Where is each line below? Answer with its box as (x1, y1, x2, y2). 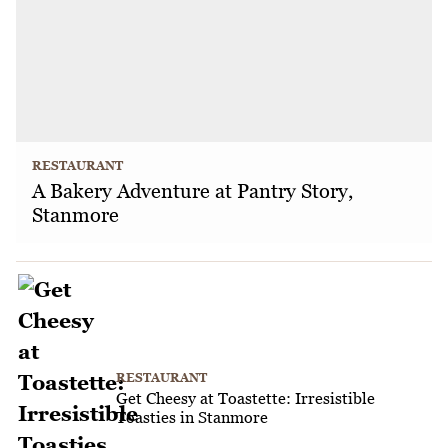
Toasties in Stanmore (116, 407, 268, 426)
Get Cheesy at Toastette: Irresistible (116, 388, 375, 407)
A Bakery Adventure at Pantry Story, (32, 179, 353, 204)
